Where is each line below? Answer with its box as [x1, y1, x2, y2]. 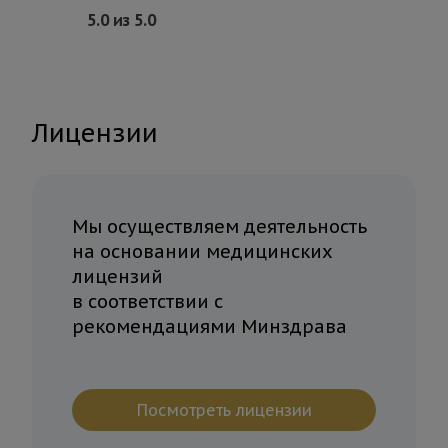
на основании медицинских [72, 239, 333, 263]
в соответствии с [72, 289, 223, 313]
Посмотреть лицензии [136, 399, 312, 420]
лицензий [72, 264, 163, 288]
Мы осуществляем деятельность [72, 214, 367, 238]
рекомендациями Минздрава [72, 314, 347, 338]
